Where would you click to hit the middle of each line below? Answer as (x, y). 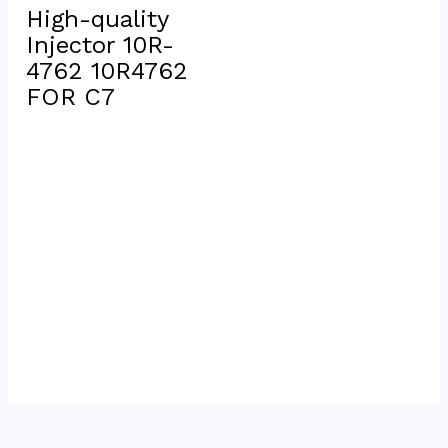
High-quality (97, 18)
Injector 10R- (100, 44)
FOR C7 (71, 96)
